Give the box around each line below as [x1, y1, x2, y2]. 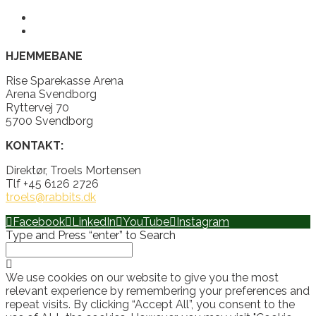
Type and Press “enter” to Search [6, 228, 176, 242]
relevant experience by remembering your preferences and [6, 284, 310, 298]
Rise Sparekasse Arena [6, 73, 123, 87]
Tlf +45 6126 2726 [6, 176, 99, 190]
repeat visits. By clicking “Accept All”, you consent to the [6, 297, 295, 311]
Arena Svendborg [6, 87, 97, 101]
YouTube [123, 214, 169, 229]
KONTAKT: [6, 138, 63, 152]
